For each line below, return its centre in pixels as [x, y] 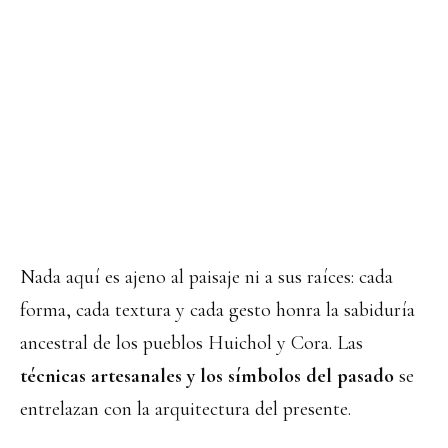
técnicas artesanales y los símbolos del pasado [207, 376]
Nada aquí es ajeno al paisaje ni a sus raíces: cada [206, 277]
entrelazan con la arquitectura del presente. [185, 409]
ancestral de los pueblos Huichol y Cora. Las [191, 343]
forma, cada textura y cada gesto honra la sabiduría [217, 310]
